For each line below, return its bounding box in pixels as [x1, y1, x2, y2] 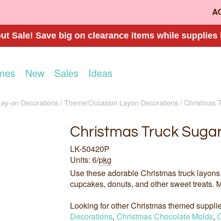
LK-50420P [70, 143, 110, 155]
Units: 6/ [70, 154, 99, 166]
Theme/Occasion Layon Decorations [64, 97, 178, 108]
